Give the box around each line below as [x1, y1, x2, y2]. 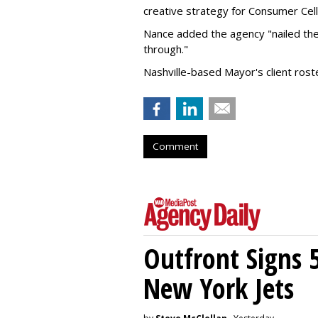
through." [143, 41, 188, 56]
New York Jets [143, 268, 294, 307]
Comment [153, 139, 198, 153]
